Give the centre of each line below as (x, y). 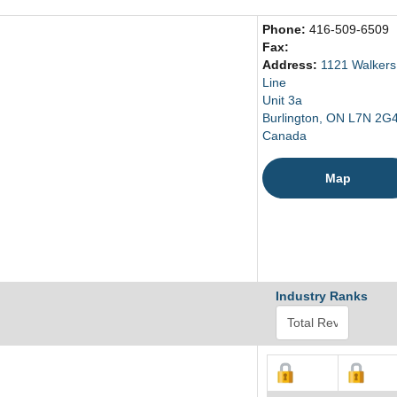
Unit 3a (282, 101)
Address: (292, 65)
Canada (284, 136)
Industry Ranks (322, 296)
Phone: (286, 30)
